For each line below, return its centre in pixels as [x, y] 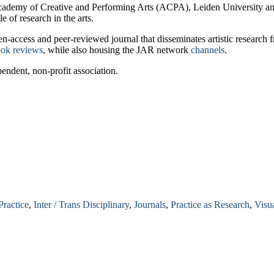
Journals [150, 205]
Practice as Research [210, 205]
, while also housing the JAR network [117, 50]
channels [208, 50]
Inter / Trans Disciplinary [81, 205]
